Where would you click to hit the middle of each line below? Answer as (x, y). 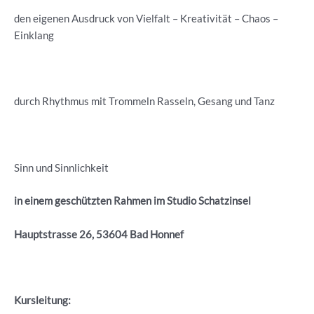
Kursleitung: (42, 301)
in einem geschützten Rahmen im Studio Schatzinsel (132, 201)
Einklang (34, 35)
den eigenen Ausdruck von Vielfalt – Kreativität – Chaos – (146, 18)
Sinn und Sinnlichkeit (61, 168)
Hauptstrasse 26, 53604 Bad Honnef (99, 234)
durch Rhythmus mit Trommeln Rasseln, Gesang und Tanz (144, 102)
